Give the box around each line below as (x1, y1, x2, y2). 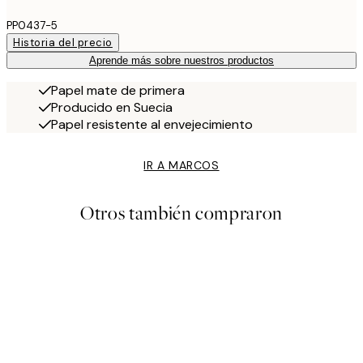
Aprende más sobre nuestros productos (89, 53, 274, 66)
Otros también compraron (80, 200, 283, 226)
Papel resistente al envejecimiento (51, 115, 253, 133)
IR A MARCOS (143, 157, 220, 173)
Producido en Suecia (51, 98, 173, 116)
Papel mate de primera (51, 81, 185, 99)
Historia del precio (13, 35, 113, 49)
